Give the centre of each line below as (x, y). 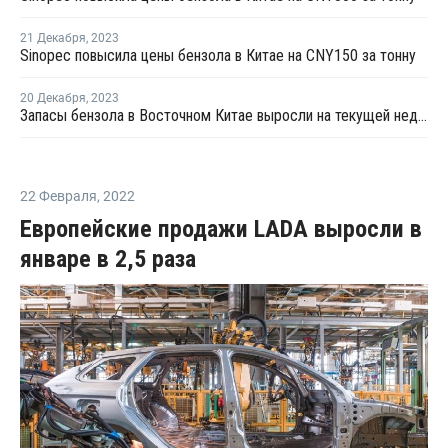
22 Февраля (58, 195)
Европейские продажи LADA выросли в (221, 228)
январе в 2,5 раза (108, 258)
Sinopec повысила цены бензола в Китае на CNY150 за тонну (218, 55)
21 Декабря (53, 37)
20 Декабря (53, 97)
